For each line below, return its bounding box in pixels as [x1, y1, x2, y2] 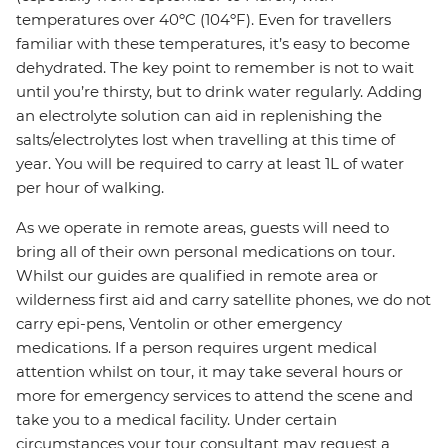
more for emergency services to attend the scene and [16, 386, 413, 406]
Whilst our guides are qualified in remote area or [16, 266, 378, 286]
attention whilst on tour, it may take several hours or [16, 362, 403, 382]
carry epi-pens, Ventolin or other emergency [16, 314, 342, 334]
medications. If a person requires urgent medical [16, 338, 377, 358]
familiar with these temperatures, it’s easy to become [16, 34, 410, 54]
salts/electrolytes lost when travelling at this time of [16, 130, 395, 150]
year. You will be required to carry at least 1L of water [16, 154, 404, 174]
